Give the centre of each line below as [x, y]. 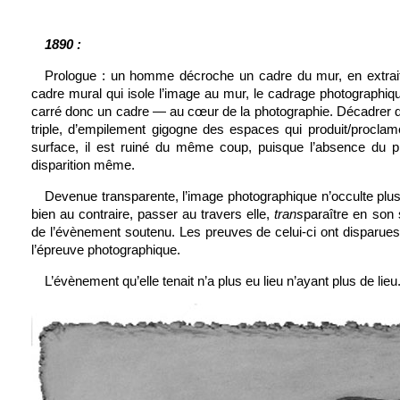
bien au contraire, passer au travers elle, [153, 214]
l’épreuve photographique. [106, 250]
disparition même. [83, 165]
